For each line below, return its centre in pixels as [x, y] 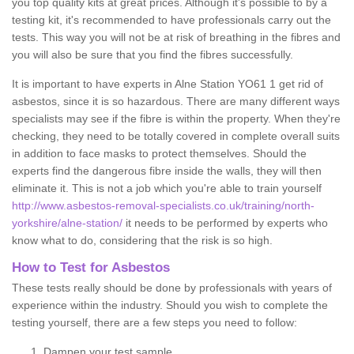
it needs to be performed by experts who [225, 222]
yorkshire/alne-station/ [67, 222]
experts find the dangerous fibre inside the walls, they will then [167, 170]
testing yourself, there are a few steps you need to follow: [154, 322]
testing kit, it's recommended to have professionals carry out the [171, 19]
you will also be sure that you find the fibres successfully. [153, 54]
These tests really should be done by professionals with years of [172, 287]
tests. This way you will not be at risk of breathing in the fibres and [176, 37]
